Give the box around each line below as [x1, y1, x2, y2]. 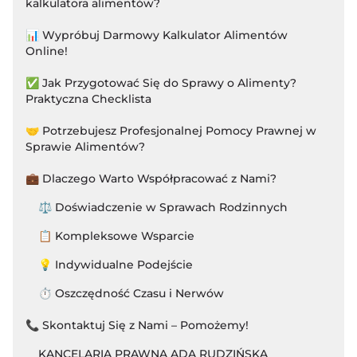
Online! [25, 43, 68, 58]
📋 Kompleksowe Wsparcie [38, 228, 194, 243]
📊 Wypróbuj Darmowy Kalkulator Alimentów [25, 27, 288, 42]
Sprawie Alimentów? [25, 139, 145, 154]
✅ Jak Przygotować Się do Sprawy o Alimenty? [25, 75, 296, 90]
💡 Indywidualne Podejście [38, 257, 193, 272]
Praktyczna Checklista [25, 91, 151, 106]
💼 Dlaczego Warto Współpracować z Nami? [25, 171, 277, 186]
